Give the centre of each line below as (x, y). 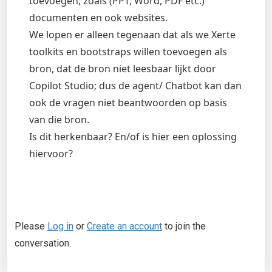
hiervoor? (51, 154)
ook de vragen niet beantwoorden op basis (128, 103)
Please (31, 226)
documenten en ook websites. (98, 18)
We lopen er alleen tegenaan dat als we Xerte (132, 35)
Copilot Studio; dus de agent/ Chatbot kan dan (135, 86)
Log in (60, 226)
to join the (184, 226)
